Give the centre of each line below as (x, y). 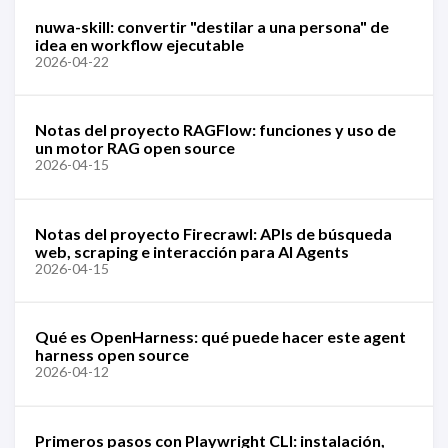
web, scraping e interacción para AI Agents (192, 251)
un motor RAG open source (135, 147)
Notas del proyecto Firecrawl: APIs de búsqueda (213, 233)
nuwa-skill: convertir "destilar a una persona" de (212, 26)
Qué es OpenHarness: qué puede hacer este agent (220, 336)
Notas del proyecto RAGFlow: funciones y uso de (215, 129)
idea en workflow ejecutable (139, 44)
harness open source (112, 354)
